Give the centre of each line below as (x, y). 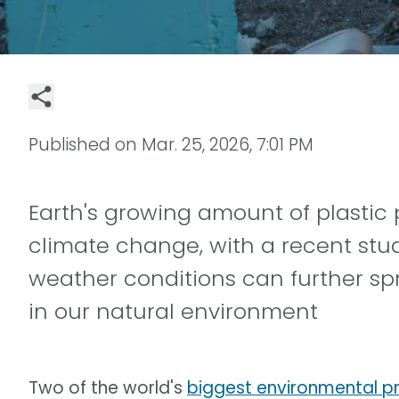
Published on (85, 144)
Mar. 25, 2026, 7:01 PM (228, 144)
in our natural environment (173, 311)
